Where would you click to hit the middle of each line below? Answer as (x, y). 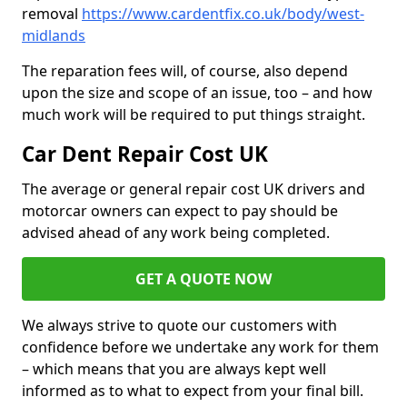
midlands (54, 36)
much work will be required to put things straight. (194, 115)
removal (52, 14)
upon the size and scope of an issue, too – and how (197, 93)
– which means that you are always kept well (174, 369)
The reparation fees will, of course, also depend (185, 71)
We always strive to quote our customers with (179, 326)
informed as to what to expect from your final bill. (193, 391)
